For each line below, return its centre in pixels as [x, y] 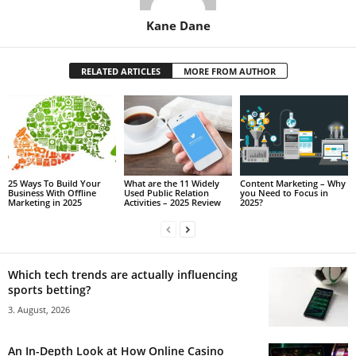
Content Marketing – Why [292, 184]
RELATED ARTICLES [120, 71]
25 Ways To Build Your [54, 184]
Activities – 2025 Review [172, 203]
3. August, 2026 [39, 310]
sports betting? [49, 290]
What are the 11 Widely [171, 184]
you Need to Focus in [284, 193]
